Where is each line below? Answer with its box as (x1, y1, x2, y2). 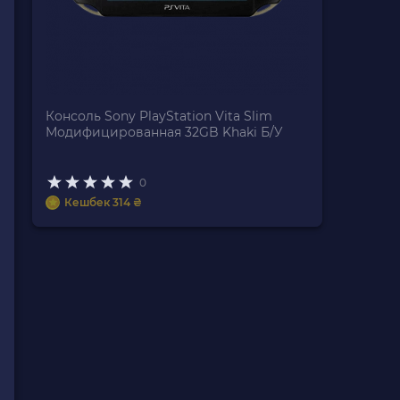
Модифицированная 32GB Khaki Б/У (46, 124, 283, 140)
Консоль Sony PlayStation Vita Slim (46, 108, 272, 124)
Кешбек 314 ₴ (64, 196, 142, 209)
